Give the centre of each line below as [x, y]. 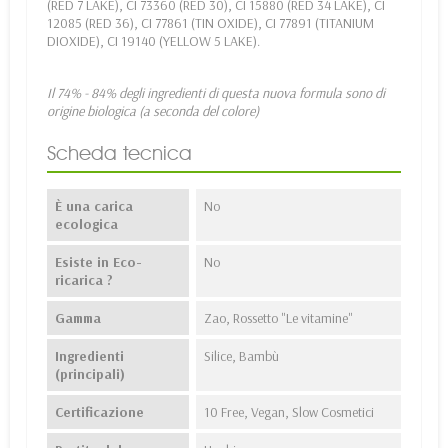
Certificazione [99, 412]
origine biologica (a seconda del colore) [153, 111]
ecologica [86, 224]
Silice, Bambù [241, 356]
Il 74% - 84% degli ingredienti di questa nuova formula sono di [216, 93]
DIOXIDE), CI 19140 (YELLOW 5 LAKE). [153, 41]
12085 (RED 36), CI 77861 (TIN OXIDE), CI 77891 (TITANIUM [210, 23]
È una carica [94, 206]
